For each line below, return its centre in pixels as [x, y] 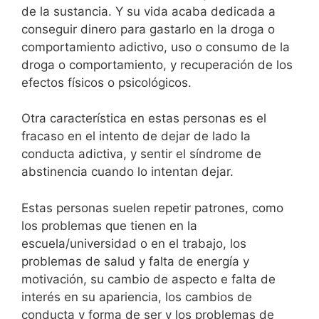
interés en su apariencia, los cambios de [137, 297]
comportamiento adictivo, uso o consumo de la [156, 47]
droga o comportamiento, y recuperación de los [157, 64]
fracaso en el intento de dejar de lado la [136, 136]
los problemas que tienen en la [109, 225]
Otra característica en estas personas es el [144, 119]
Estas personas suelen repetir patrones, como [152, 208]
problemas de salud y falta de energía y [135, 261]
